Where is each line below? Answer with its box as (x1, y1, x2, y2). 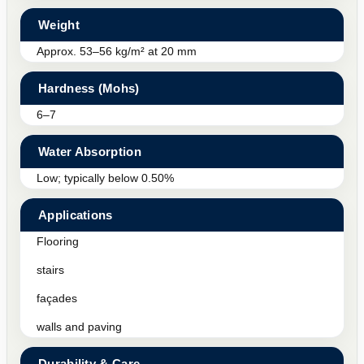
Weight (38, 17, 80, 32)
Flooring (37, 234, 79, 248)
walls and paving (37, 319, 122, 333)
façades (37, 291, 77, 305)
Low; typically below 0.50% (37, 171, 174, 184)
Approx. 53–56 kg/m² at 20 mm (37, 44, 197, 58)
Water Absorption (38, 144, 141, 158)
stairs (37, 262, 64, 276)
